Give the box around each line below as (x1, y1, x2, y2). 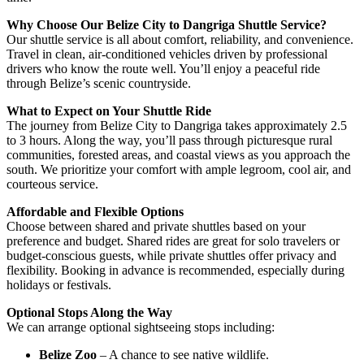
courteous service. (6, 176, 98, 191)
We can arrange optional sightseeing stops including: (6, 319, 275, 334)
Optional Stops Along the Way (6, 305, 172, 319)
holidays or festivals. (6, 277, 111, 292)
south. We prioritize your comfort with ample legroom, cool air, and (6, 162, 351, 176)
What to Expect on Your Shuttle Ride (6, 103, 211, 118)
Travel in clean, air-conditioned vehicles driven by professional (6, 46, 327, 61)
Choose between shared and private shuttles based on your (6, 219, 305, 233)
